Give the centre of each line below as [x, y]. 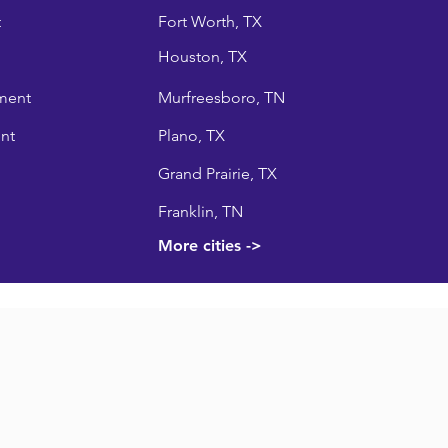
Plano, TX [191, 135]
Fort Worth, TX [209, 21]
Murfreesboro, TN [221, 97]
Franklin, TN [200, 211]
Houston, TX [202, 56]
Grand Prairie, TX [217, 173]
